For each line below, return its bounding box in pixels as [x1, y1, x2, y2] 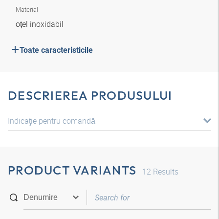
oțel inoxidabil [16, 19, 66, 29]
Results [151, 166, 178, 177]
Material [16, 5, 38, 14]
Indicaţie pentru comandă [8, 115, 95, 126]
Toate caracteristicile [20, 45, 93, 55]
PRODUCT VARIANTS [8, 162, 136, 178]
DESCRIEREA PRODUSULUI [8, 88, 173, 103]
